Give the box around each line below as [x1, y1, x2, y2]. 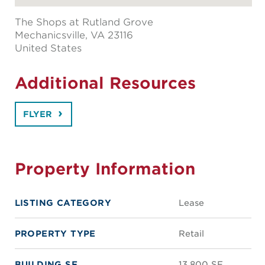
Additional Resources [14, 73, 196, 92]
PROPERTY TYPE [14, 228, 96, 238]
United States [14, 42, 82, 54]
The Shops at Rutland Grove [14, 16, 153, 28]
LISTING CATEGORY [14, 197, 112, 208]
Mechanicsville [14, 29, 85, 41]
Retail [178, 228, 204, 238]
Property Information [14, 159, 195, 178]
